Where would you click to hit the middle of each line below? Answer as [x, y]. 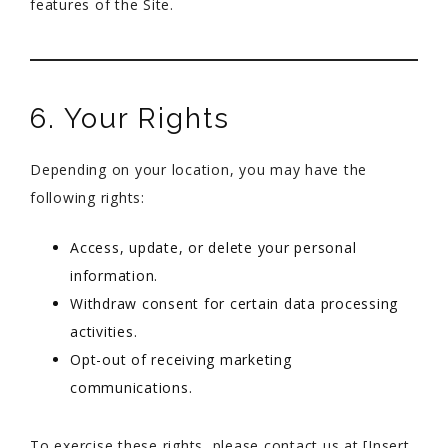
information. [114, 275]
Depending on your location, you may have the [198, 169]
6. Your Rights [130, 118]
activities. [104, 331]
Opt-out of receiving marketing [181, 359]
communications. [131, 387]
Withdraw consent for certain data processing [234, 303]
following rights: [87, 197]
